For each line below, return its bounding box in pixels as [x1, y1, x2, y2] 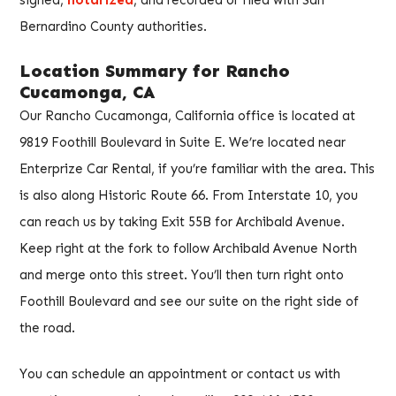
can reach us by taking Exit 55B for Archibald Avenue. [19, 213, 345, 230]
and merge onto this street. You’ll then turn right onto [19, 266, 344, 283]
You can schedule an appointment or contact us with [19, 366, 340, 383]
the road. [19, 319, 75, 336]
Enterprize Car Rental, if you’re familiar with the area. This [19, 160, 375, 177]
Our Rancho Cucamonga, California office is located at [19, 107, 355, 124]
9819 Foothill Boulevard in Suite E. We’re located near [19, 133, 346, 150]
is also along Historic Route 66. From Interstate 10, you [19, 187, 358, 203]
